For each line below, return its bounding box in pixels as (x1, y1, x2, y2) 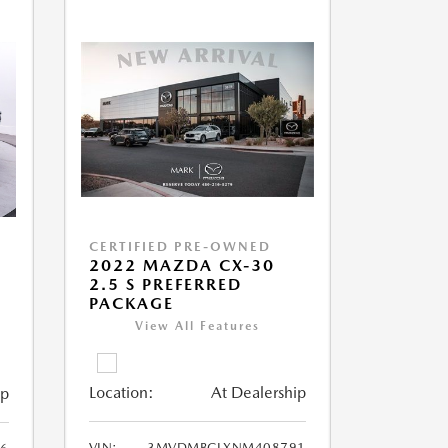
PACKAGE (88, 294, 174, 314)
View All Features (134, 319, 260, 334)
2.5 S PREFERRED (88, 275, 242, 295)
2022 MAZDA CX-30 (88, 256, 275, 276)
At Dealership (210, 383, 306, 403)
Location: (88, 383, 154, 403)
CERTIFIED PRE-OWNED (88, 239, 271, 255)
